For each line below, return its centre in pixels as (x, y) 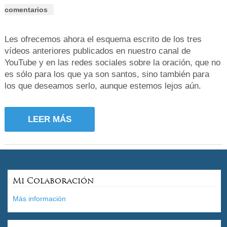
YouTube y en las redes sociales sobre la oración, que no (112, 63)
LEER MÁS (49, 120)
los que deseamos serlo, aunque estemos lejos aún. (103, 86)
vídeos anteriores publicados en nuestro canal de (97, 51)
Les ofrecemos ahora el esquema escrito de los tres (103, 40)
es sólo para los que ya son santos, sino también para (107, 74)
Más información (39, 198)
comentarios (26, 10)
